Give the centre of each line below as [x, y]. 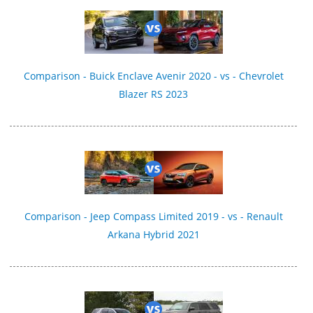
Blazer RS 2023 [154, 94]
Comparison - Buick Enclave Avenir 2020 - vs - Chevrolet [153, 75]
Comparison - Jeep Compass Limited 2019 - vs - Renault [153, 217]
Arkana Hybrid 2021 [153, 235]
